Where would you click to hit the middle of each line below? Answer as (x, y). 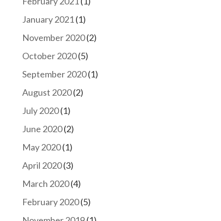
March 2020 (45, 183)
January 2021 (48, 19)
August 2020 (47, 92)
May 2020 (41, 147)
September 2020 (54, 74)
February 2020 (50, 202)
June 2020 (42, 129)
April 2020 (42, 165)
